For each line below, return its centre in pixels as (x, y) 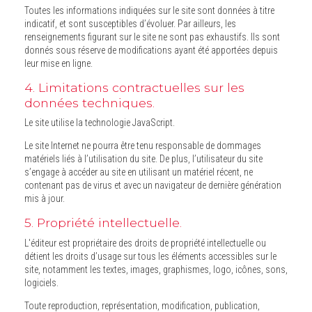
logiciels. (41, 282)
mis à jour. (45, 199)
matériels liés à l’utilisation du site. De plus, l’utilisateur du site (83, 159)
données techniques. (89, 103)
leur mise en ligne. (58, 64)
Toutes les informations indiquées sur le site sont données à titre (149, 11)
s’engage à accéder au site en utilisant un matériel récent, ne (139, 172)
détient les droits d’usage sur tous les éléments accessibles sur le (45, 256)
